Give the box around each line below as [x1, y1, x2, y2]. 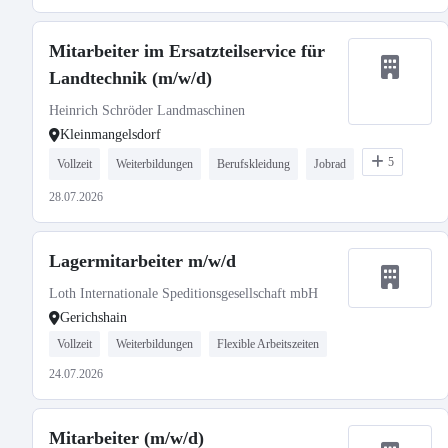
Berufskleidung [217, 157, 290, 171]
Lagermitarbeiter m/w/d [49, 251, 236, 271]
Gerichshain [60, 310, 127, 325]
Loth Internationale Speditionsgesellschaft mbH [49, 286, 318, 301]
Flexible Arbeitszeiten [217, 337, 319, 351]
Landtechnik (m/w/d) [49, 68, 212, 88]
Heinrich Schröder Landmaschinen [49, 103, 245, 118]
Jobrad [314, 157, 346, 171]
